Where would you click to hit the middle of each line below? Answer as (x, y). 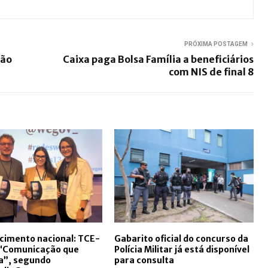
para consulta (144, 260)
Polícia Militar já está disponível (182, 249)
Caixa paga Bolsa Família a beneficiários (158, 60)
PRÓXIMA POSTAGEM (216, 44)
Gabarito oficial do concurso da (181, 238)
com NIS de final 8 (211, 72)
